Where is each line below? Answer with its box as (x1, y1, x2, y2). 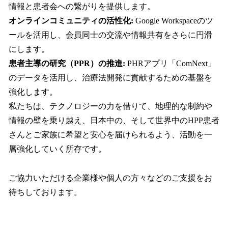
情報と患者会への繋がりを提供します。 (9, 2, 155, 11)
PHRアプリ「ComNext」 (125, 59, 216, 68)
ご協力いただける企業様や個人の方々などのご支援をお (9, 173, 212, 182)
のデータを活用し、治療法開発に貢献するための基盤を (9, 73, 212, 82)
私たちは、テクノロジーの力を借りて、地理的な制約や (9, 101, 212, 110)
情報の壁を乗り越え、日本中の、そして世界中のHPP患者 (9, 116, 219, 125)
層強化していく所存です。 (9, 144, 106, 153)
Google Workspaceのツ (133, 16, 213, 25)
